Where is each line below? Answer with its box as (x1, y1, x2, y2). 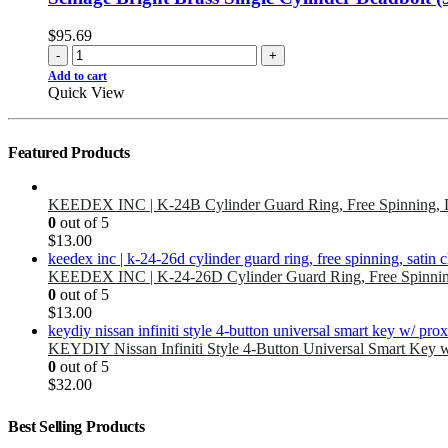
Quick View (48, 84, 125, 102)
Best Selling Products (8, 418, 145, 436)
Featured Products (8, 144, 130, 162)
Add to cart (48, 69, 107, 84)
